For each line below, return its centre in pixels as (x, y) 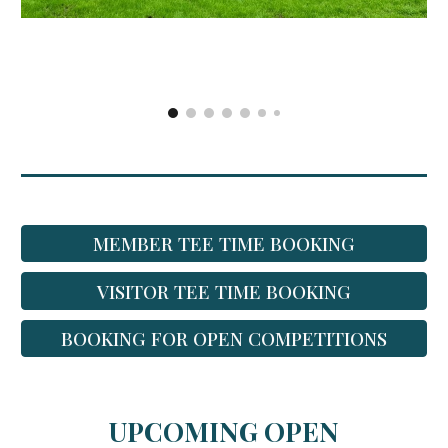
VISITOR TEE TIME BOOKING (224, 291)
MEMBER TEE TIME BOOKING (224, 244)
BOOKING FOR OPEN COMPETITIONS (224, 339)
